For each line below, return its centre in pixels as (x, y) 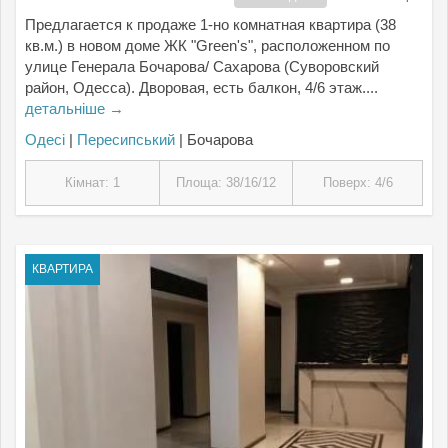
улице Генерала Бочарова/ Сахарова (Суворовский (202, 66)
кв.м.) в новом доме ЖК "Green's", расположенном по (207, 45)
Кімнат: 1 (92, 182)
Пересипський (126, 139)
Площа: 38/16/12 (226, 182)
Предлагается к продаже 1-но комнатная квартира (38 (210, 24)
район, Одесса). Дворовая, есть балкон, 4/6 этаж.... (201, 87)
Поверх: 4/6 (357, 182)
